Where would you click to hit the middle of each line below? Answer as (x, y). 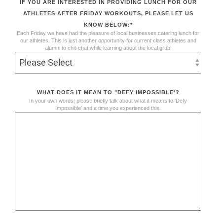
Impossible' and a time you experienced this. (108, 108)
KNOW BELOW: (107, 24)
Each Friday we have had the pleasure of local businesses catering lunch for (108, 33)
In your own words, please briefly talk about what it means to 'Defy (108, 100)
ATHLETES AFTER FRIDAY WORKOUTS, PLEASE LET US (108, 13)
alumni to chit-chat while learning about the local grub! (108, 48)
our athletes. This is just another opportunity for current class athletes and (108, 40)
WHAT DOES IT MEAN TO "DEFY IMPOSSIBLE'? (108, 92)
